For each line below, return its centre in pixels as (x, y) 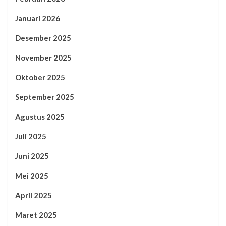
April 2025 (34, 195)
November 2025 (43, 58)
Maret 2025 (36, 215)
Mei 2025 (32, 176)
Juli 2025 (31, 136)
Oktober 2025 (40, 77)
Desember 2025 (43, 38)
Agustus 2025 (40, 117)
